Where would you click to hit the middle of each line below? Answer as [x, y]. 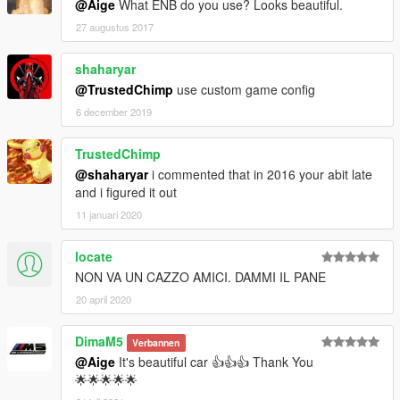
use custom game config [244, 90]
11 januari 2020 [109, 215]
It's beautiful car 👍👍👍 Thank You [214, 362]
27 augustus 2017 [115, 27]
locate [94, 257]
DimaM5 [99, 342]
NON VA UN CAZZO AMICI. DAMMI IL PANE [200, 277]
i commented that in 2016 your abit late [260, 175]
